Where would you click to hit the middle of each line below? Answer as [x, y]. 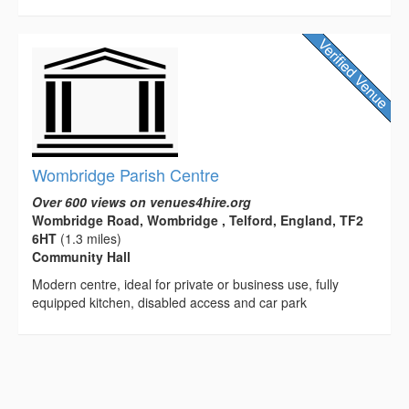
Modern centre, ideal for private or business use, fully [185, 284]
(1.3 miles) [89, 239]
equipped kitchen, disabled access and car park [169, 303]
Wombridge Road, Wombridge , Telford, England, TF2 [198, 220]
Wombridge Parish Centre [126, 175]
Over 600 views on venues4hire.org [142, 202]
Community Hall [81, 257]
